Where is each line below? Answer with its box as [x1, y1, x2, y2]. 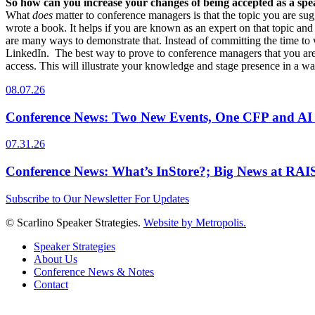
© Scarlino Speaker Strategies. [6, 216, 143, 229]
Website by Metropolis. [143, 216, 246, 229]
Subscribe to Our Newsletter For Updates [6, 192, 189, 205]
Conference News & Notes [34, 265, 154, 278]
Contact [34, 278, 68, 290]
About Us [34, 252, 77, 265]
